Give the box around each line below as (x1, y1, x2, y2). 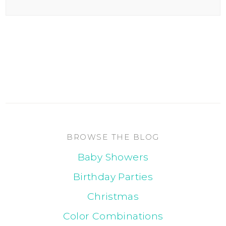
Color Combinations (63, 210, 163, 222)
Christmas (87, 190, 139, 203)
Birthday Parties (73, 171, 153, 183)
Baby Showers (77, 151, 149, 163)
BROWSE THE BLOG (66, 132, 160, 142)
